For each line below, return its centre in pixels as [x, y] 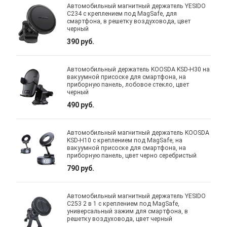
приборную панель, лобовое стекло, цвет [128, 84]
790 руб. [81, 168]
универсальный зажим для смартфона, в [128, 211]
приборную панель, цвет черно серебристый [132, 155]
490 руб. [81, 105]
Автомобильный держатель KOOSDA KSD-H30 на [139, 69]
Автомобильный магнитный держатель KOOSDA [138, 133]
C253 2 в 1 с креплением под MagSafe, [123, 203]
